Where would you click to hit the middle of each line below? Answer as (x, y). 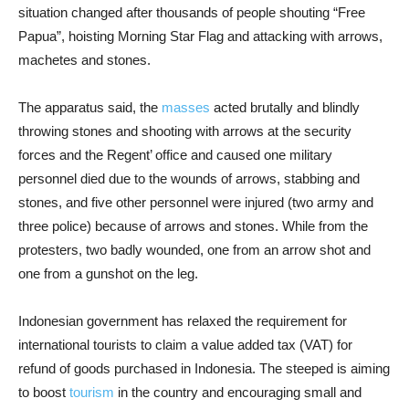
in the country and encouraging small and (238, 392)
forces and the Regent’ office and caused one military (175, 155)
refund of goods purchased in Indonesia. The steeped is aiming (204, 368)
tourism (92, 392)
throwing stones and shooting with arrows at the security (185, 131)
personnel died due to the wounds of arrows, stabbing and (189, 178)
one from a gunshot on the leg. (108, 273)
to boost (44, 392)
